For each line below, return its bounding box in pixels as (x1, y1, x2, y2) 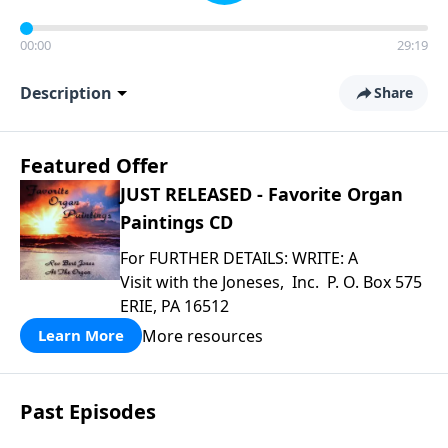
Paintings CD (120, 210, 233, 234)
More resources (142, 324, 263, 347)
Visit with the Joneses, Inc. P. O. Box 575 (120, 271, 426, 293)
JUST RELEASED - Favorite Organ (120, 182, 403, 206)
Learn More (38, 325, 124, 345)
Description (20, 82, 112, 104)
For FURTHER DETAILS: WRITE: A (120, 247, 358, 269)
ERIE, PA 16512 (120, 295, 229, 317)
